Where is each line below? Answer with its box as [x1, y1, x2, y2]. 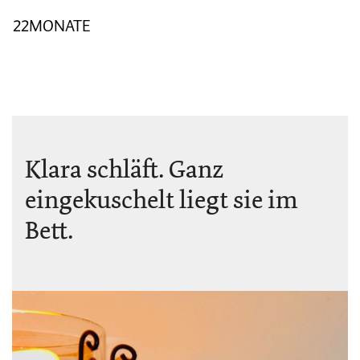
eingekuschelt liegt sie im [25, 182, 297, 217]
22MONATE [13, 14, 91, 38]
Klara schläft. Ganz [25, 152, 223, 186]
